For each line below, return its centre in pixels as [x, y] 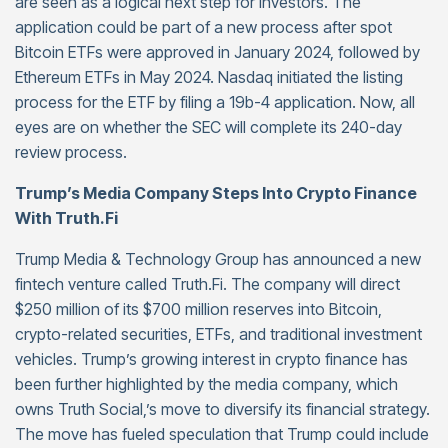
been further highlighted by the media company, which [206, 384]
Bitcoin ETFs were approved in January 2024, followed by [217, 52]
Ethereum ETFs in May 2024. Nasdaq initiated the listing [209, 77]
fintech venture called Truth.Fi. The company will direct [207, 284]
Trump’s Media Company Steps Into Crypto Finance [216, 193]
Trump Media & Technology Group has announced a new [218, 259]
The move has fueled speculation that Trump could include [222, 434]
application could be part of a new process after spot [203, 27]
